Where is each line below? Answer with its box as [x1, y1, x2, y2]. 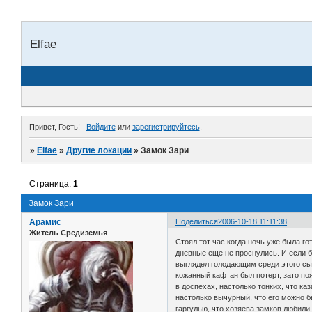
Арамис [29, 217, 61, 227]
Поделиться [175, 217, 219, 226]
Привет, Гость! [29, 122, 80, 131]
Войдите [86, 122, 116, 131]
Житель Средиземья [29, 228, 107, 237]
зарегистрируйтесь [132, 122, 200, 131]
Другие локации [66, 145, 132, 155]
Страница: [29, 178, 74, 189]
